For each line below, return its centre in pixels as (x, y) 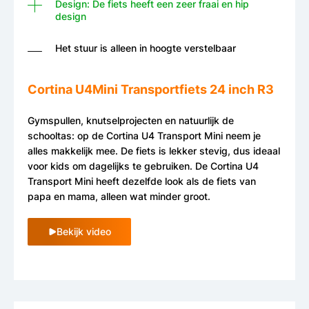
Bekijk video (83, 232)
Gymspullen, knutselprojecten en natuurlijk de (131, 121)
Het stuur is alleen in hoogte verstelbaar (146, 48)
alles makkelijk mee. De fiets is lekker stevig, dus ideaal (154, 151)
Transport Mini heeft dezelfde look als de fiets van (142, 181)
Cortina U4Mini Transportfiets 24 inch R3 (151, 90)
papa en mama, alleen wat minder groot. (119, 197)
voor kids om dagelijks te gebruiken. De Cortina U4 (143, 166)
